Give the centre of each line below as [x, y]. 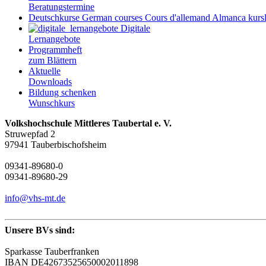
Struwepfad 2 [30, 134]
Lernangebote [54, 39]
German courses [112, 18]
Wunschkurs [52, 103]
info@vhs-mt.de [35, 198]
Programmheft [55, 50]
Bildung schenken [62, 93]
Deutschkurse [54, 18]
